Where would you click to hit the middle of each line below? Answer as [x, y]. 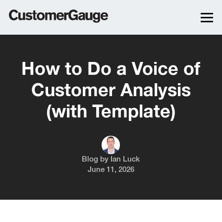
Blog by [96, 159]
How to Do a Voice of [111, 70]
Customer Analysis [111, 91]
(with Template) [111, 112]
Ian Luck [125, 159]
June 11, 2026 [111, 170]
